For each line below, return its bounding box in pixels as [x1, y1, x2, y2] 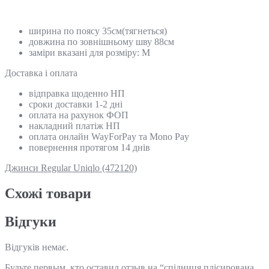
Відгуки [5, 213, 56, 229]
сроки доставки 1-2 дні [29, 98, 122, 109]
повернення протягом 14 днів [29, 142, 150, 153]
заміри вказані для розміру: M [29, 47, 150, 58]
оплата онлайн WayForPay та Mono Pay [29, 131, 189, 142]
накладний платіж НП [29, 120, 120, 131]
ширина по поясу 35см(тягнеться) [29, 25, 167, 36]
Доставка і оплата [5, 67, 77, 78]
